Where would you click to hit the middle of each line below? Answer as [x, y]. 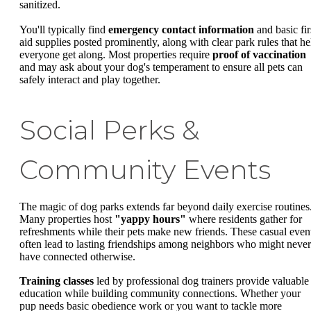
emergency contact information [181, 29]
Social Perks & [109, 130]
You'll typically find [64, 29]
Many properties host [67, 219]
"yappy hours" [150, 219]
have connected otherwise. [77, 256]
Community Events [145, 169]
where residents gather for [244, 219]
